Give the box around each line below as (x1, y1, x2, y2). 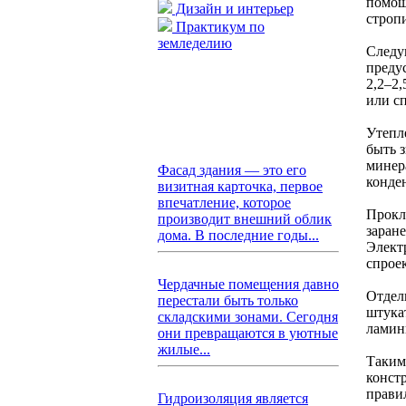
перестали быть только (158, 293, 298, 308)
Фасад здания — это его (158, 162, 306, 178)
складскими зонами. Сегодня (158, 309, 338, 324)
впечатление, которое (158, 195, 291, 210)
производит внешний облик (158, 211, 332, 227)
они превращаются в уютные (158, 325, 338, 341)
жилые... (158, 342, 210, 357)
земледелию (158, 35, 232, 51)
